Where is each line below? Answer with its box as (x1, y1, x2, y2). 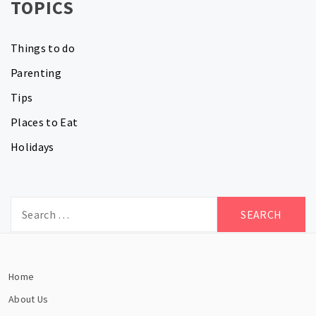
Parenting (11, 66, 61, 80)
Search (10, 197, 44, 212)
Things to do (11, 41, 75, 56)
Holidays (11, 140, 54, 154)
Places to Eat (11, 115, 78, 130)
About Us (8, 293, 49, 306)
